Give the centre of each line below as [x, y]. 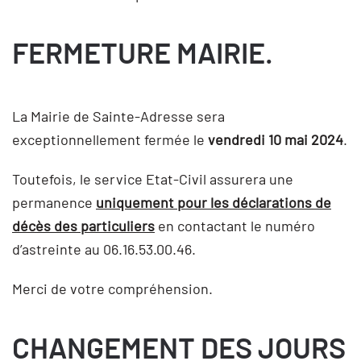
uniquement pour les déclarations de [214, 202]
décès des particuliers [83, 226]
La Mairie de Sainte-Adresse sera [118, 116]
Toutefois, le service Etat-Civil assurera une [153, 179]
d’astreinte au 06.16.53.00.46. [104, 249]
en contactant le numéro [235, 226]
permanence [54, 202]
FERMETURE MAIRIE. [143, 55]
